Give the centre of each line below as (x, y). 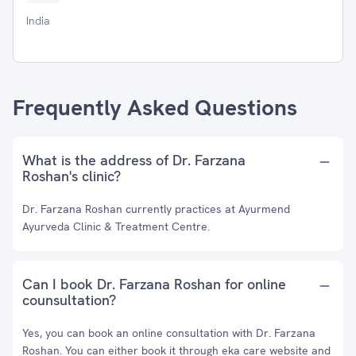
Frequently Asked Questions (155, 107)
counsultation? (69, 300)
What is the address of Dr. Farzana (134, 160)
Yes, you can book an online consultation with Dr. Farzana (169, 333)
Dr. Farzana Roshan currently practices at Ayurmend (156, 209)
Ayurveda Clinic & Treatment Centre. (116, 226)
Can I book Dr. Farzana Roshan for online (154, 284)
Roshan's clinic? (72, 176)
